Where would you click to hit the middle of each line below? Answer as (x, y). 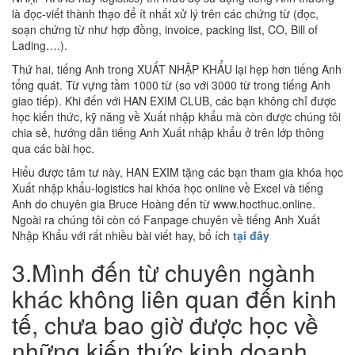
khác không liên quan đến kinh (174, 298)
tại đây (251, 235)
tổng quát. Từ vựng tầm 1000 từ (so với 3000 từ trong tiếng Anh (171, 85)
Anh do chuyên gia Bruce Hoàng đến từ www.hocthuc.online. (164, 204)
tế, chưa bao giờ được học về (165, 324)
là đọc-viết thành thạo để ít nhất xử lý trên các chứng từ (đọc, (165, 13)
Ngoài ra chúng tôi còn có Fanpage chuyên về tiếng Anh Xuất (166, 219)
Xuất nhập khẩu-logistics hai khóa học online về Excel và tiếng (168, 188)
